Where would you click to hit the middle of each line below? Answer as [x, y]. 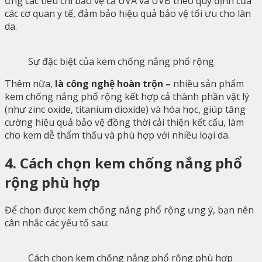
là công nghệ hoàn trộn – [113, 83]
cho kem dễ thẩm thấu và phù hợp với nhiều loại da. [117, 135]
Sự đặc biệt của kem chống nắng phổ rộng [121, 61]
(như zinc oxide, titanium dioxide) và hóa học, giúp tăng [125, 109]
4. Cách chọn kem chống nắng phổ [123, 163]
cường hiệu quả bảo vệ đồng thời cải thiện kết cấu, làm [124, 122]
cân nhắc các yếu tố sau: [57, 223]
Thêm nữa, [29, 83]
